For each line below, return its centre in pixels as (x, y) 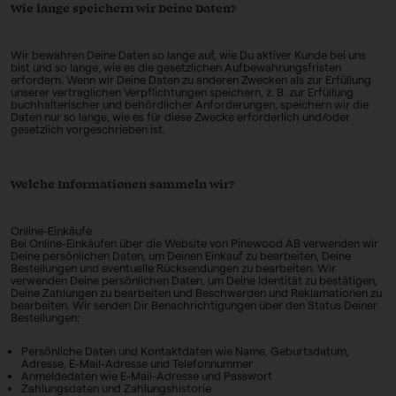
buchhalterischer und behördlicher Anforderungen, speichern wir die (190, 104)
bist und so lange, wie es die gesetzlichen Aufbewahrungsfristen (176, 67)
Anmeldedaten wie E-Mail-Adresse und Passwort (147, 376)
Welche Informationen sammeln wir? (122, 185)
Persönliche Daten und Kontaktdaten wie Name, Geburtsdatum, (185, 351)
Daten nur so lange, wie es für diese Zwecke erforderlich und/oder (180, 117)
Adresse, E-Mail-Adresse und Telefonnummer (137, 363)
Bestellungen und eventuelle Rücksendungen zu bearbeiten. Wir (173, 268)
